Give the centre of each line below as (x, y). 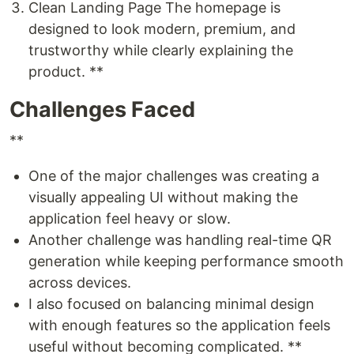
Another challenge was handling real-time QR (180, 239)
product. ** (66, 71)
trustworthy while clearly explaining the (161, 50)
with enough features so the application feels (179, 325)
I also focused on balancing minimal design (171, 303)
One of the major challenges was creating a (174, 175)
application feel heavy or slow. (130, 218)
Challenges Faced (102, 109)
